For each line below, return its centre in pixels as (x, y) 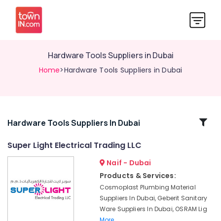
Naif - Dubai (128, 163)
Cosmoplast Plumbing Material (147, 187)
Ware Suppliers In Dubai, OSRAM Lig (153, 209)
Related (34, 122)
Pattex (17, 163)
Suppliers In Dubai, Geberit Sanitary (153, 198)
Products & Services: (138, 176)
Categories (34, 134)
